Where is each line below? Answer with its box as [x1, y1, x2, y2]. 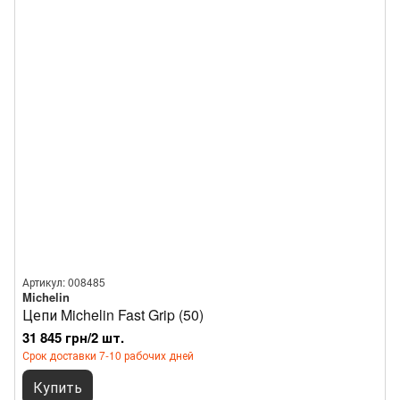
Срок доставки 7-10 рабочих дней [22, 347, 194, 362]
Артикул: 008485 [22, 274, 105, 289]
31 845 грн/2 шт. [22, 328, 124, 347]
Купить [33, 377, 82, 397]
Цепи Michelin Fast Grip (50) [22, 304, 204, 325]
